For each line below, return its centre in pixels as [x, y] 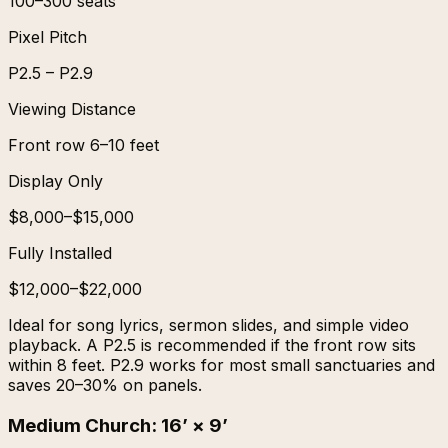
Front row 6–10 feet [83, 144]
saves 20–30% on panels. [105, 384]
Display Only [55, 180]
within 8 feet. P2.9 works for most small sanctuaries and [221, 364]
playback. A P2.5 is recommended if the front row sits [212, 344]
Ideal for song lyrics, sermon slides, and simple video [208, 324]
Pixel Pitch [47, 36]
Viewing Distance [72, 108]
